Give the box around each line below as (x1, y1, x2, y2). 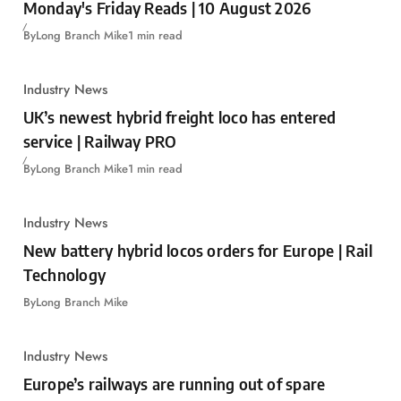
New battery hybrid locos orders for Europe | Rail (22, 239, 372, 260)
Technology (22, 263, 107, 285)
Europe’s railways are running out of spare (22, 372, 326, 394)
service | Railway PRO (22, 130, 177, 151)
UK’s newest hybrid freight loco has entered (22, 106, 337, 127)
